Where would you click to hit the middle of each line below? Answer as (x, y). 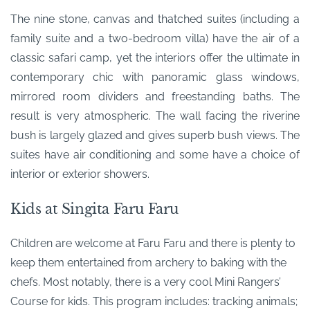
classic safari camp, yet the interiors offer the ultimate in (155, 57)
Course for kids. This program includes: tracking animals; (154, 301)
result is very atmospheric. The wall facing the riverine (155, 116)
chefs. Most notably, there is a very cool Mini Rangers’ (146, 282)
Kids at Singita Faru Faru (94, 209)
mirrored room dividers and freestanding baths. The (155, 96)
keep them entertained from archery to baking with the (148, 262)
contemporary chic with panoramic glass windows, (155, 77)
